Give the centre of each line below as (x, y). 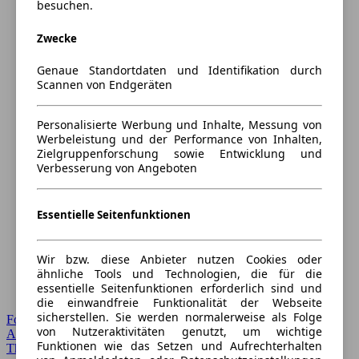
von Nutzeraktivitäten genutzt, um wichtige (179, 332)
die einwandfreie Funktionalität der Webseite (179, 303)
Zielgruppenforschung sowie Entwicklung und (179, 153)
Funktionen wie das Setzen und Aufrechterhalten (179, 346)
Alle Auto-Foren (48, 334)
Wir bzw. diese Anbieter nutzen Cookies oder (179, 260)
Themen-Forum (46, 348)
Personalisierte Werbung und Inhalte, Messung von (179, 124)
